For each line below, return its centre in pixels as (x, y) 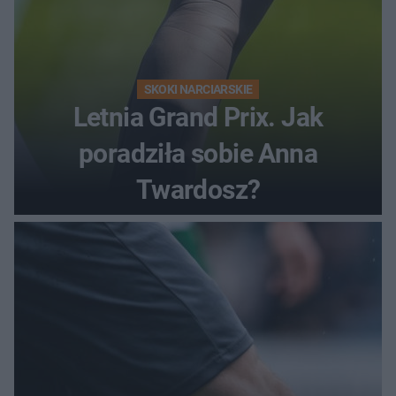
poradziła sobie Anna (198, 153)
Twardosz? (198, 189)
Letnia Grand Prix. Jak (198, 117)
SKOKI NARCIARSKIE (198, 89)
